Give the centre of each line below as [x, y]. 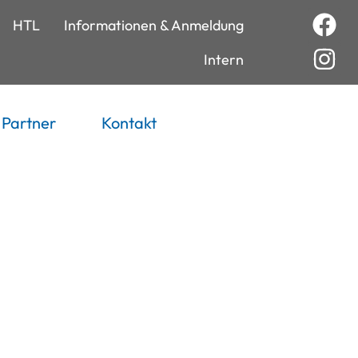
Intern [223, 60]
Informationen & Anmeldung [153, 25]
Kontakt [129, 122]
